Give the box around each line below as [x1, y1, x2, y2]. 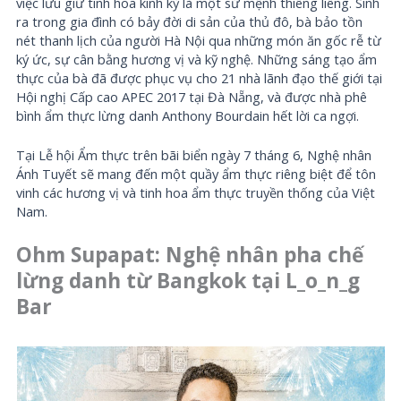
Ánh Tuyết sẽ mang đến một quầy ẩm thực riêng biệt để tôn [16, 165, 377, 183]
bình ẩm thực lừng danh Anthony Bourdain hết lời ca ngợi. [16, 106, 360, 124]
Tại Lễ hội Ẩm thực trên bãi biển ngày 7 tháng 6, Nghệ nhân [16, 146, 372, 165]
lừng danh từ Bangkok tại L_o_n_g [16, 267, 361, 295]
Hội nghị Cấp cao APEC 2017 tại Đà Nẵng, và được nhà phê [16, 87, 368, 106]
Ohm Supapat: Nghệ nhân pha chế [16, 241, 364, 269]
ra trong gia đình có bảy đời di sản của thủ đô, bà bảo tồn [16, 12, 363, 30]
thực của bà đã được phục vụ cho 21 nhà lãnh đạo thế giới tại [16, 68, 383, 87]
